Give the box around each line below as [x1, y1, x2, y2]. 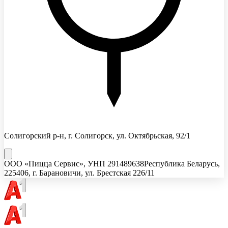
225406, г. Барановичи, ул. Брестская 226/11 [4, 168, 155, 177]
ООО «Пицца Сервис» [4, 159, 83, 168]
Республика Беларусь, [144, 159, 220, 168]
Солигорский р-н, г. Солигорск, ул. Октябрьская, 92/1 [4, 131, 190, 140]
